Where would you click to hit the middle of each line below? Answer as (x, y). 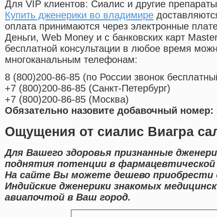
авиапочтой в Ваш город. (68, 197)
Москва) (110, 100)
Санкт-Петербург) (131, 88)
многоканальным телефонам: (71, 60)
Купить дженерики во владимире (79, 15)
